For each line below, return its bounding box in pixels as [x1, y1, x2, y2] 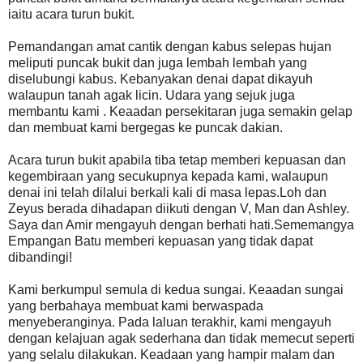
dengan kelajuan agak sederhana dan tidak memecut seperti [8, 331, 355, 346]
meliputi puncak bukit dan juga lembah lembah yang [8, 56, 307, 70]
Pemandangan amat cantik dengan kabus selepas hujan [8, 40, 331, 54]
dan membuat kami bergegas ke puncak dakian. [8, 121, 283, 135]
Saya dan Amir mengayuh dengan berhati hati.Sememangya [8, 218, 354, 233]
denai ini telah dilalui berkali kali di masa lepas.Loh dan [8, 186, 327, 200]
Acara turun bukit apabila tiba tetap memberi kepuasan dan [8, 153, 346, 168]
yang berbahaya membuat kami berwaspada [8, 299, 263, 314]
